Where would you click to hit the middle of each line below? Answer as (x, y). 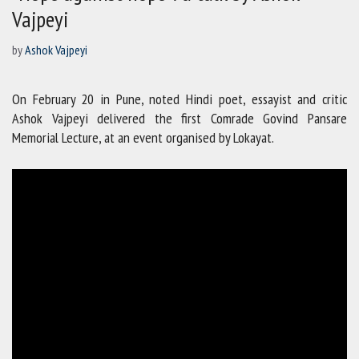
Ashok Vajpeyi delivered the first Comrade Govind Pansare (179, 119)
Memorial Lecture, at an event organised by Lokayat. (143, 138)
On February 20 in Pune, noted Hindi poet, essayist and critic (179, 99)
